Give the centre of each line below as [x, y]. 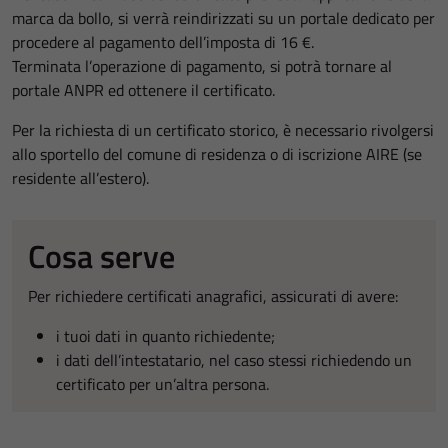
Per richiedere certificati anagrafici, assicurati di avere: [213, 296]
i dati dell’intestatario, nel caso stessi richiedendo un [234, 360]
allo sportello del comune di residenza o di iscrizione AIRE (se [217, 154]
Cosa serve [101, 256]
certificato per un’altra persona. [162, 384]
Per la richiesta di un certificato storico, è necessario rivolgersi [223, 130]
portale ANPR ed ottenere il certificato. [143, 90]
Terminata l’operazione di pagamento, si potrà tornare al [202, 66]
